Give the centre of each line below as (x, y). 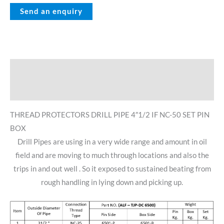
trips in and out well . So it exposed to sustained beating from (112, 168)
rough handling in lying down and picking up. (112, 182)
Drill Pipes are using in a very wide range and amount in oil (112, 141)
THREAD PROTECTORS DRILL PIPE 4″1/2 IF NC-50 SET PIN (110, 114)
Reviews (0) (30, 90)
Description (30, 69)
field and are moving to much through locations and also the (112, 155)
